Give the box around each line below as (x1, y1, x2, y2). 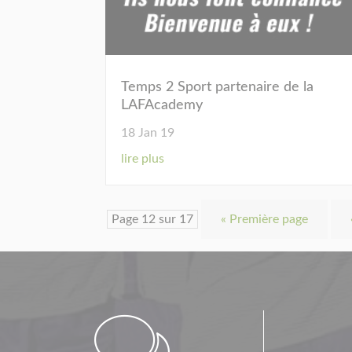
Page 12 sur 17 (112, 213, 194, 226)
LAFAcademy (121, 98, 203, 113)
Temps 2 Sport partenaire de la (121, 80, 314, 95)
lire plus (121, 152, 165, 166)
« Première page (221, 213, 309, 226)
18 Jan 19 (121, 126, 175, 140)
